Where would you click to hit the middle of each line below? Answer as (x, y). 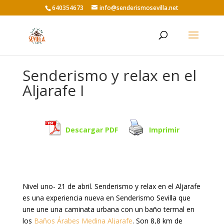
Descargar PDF (92, 129)
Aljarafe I (53, 90)
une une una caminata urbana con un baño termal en (108, 209)
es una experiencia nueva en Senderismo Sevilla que (106, 197)
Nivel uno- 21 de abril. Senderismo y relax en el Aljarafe (111, 186)
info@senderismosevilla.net (139, 8)
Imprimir (164, 129)
